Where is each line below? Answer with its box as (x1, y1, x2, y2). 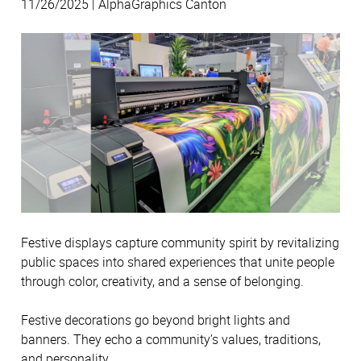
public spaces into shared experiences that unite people (21, 252, 334, 271)
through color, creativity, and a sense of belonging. (21, 272, 304, 290)
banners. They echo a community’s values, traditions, (21, 330, 321, 349)
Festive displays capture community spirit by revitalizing (21, 233, 339, 251)
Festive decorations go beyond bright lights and (21, 311, 290, 330)
